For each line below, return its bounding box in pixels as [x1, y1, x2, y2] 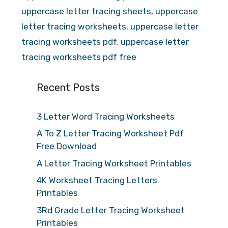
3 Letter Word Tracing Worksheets [37, 111, 175, 122]
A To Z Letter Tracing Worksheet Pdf [37, 128, 184, 138]
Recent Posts [37, 81, 100, 94]
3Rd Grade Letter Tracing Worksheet [37, 205, 185, 215]
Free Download [37, 141, 97, 151]
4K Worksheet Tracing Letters [37, 175, 157, 185]
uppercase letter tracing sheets [21, 6, 151, 16]
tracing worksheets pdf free [21, 51, 136, 62]
